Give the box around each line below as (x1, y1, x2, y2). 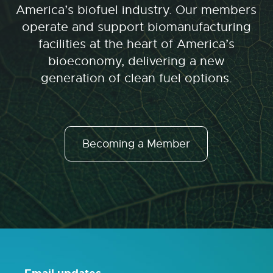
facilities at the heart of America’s (38, 37, 235, 52)
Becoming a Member (82, 137, 191, 151)
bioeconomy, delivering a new (48, 54, 225, 69)
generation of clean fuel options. (40, 71, 232, 87)
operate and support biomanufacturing (21, 19, 251, 35)
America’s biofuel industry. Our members (16, 2, 257, 18)
